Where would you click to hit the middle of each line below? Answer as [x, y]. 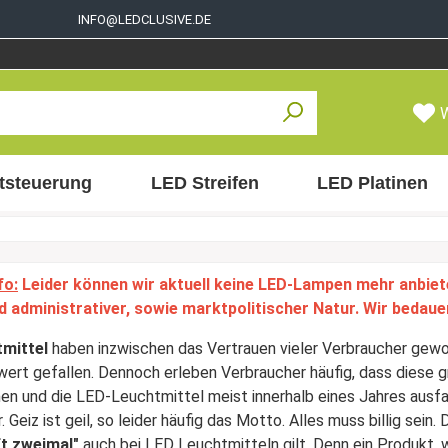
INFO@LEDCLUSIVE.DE [144, 19]
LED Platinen [373, 183]
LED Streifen [204, 183]
